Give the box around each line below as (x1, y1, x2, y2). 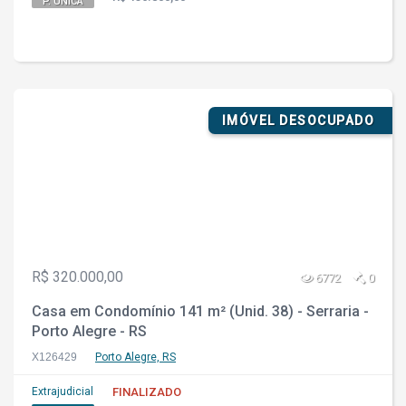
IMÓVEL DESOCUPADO (221, 113, 374, 128)
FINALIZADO (112, 385, 181, 399)
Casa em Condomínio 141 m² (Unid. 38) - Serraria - (32, 303, 369, 320)
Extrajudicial (32, 385, 93, 398)
